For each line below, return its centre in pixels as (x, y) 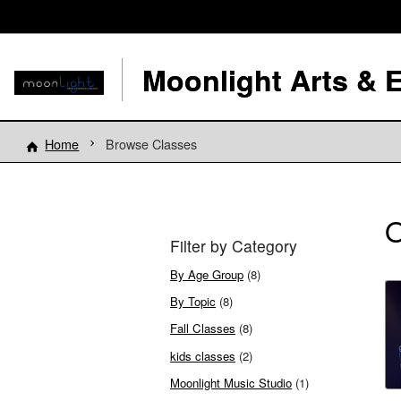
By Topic (193, 302)
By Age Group (207, 274)
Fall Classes (203, 328)
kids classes (203, 355)
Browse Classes (151, 143)
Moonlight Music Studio (231, 382)
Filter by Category (234, 246)
